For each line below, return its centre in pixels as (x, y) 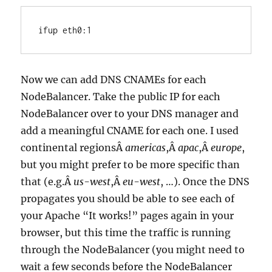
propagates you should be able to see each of (128, 199)
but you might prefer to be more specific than (131, 165)
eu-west (142, 182)
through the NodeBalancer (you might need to (133, 250)
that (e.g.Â (47, 182)
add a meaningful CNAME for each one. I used (130, 131)
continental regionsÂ (73, 148)
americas (146, 148)
